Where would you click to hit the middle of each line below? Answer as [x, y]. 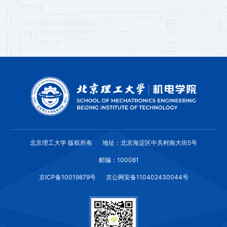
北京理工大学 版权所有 [61, 143]
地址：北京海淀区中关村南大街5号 [150, 143]
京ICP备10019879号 [67, 177]
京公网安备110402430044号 [147, 177]
